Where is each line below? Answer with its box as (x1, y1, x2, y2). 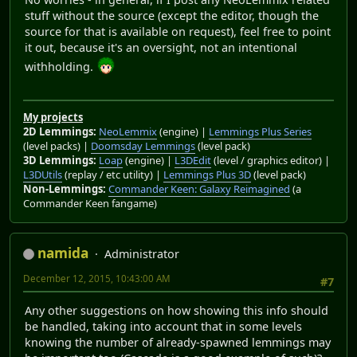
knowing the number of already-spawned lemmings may (25, 334, 331, 350)
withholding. (25, 59, 96, 75)
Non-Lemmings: (23, 181, 106, 196)
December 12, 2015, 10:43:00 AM (23, 272, 171, 284)
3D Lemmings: (23, 152, 96, 167)
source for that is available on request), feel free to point (25, 24, 331, 40)
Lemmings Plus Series (209, 124, 312, 139)
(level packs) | (23, 138, 91, 153)
